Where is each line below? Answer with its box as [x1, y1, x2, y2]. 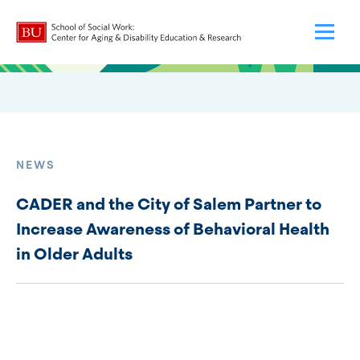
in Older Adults [16, 243, 133, 264]
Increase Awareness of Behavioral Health [16, 219, 329, 239]
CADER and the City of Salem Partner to [16, 194, 321, 215]
